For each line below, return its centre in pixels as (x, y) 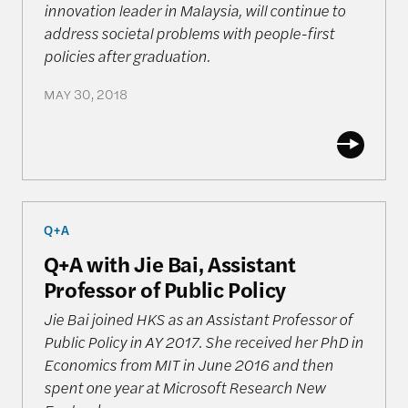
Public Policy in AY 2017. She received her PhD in (203, 341)
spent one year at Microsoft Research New (184, 387)
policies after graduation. (127, 55)
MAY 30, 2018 (85, 93)
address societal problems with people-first (189, 32)
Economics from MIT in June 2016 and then (188, 364)
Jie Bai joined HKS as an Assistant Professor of (198, 318)
